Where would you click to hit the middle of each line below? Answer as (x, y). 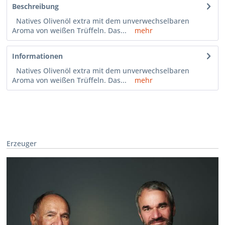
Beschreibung (36, 7)
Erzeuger (22, 143)
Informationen (38, 56)
